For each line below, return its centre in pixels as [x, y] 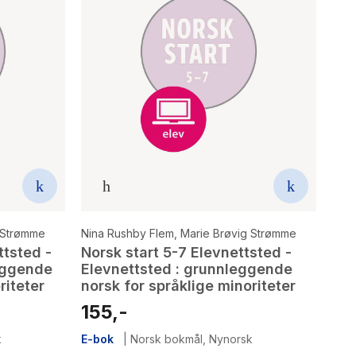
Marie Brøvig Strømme [238, 233]
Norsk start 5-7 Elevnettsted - [186, 252]
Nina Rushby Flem [128, 233]
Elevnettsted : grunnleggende [187, 269]
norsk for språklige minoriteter [188, 285]
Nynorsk [231, 339]
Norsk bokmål [166, 339]
